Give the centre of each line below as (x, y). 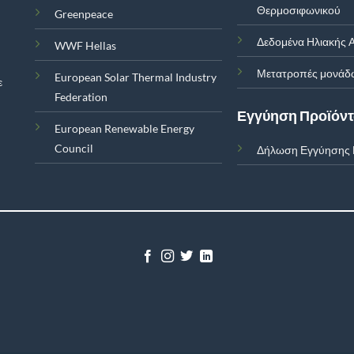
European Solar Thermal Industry (135, 77)
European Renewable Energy (124, 128)
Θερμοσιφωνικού (299, 9)
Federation (81, 96)
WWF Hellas (85, 45)
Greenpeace (83, 13)
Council (73, 148)
